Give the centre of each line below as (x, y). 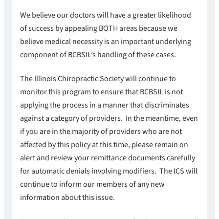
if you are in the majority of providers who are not (101, 132)
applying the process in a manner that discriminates (105, 105)
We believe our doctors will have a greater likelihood (106, 15)
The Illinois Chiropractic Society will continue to (98, 79)
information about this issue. (67, 198)
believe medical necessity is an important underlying (106, 41)
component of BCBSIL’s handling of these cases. (98, 55)
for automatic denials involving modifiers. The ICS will (109, 171)
